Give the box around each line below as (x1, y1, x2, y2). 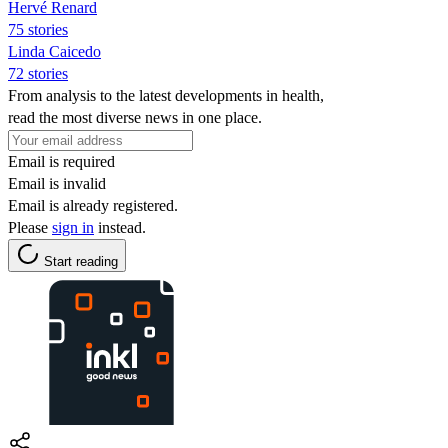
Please (8, 218, 52, 236)
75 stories (8, 20, 68, 38)
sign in (52, 218, 94, 236)
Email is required (8, 152, 115, 170)
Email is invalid (8, 174, 106, 192)
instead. (94, 218, 146, 236)
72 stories (8, 64, 68, 82)
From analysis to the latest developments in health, (8, 86, 324, 104)
